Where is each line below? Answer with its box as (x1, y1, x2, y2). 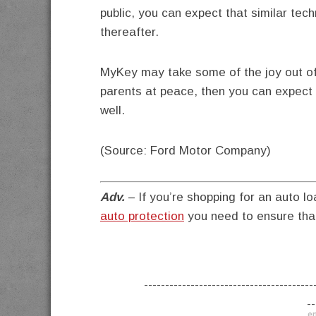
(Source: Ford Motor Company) (100, 144, 271, 157)
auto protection (100, 209, 184, 223)
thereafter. (100, 25, 159, 39)
